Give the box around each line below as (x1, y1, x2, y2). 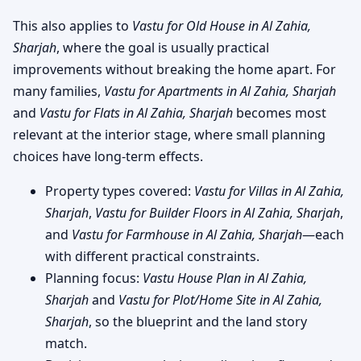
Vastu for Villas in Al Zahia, (194, 181, 344, 200)
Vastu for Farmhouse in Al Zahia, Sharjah (72, 225, 302, 243)
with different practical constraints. (45, 247, 259, 265)
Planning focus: (45, 268, 143, 287)
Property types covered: (45, 181, 194, 200)
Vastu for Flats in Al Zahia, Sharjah (39, 103, 233, 122)
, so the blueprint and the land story (89, 312, 307, 330)
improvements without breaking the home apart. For (13, 60, 336, 78)
